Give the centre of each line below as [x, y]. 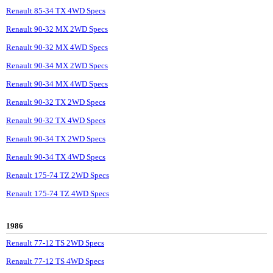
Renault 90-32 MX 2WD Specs [57, 29]
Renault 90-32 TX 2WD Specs [56, 102]
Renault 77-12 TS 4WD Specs [55, 261]
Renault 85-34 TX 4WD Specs [56, 11]
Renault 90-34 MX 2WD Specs [57, 66]
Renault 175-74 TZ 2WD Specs [58, 175]
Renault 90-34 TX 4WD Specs [56, 157]
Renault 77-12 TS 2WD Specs [55, 243]
